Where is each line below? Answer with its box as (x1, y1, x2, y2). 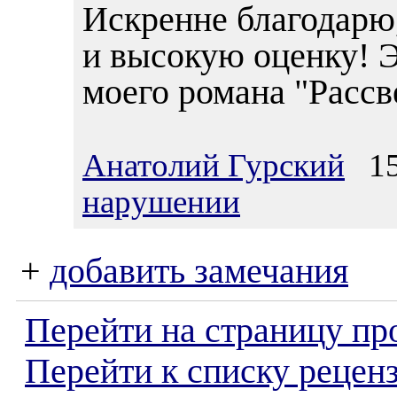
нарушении (82, 183, 240, 220)
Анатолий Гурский (82, 147, 345, 183)
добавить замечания (50, 252, 348, 291)
